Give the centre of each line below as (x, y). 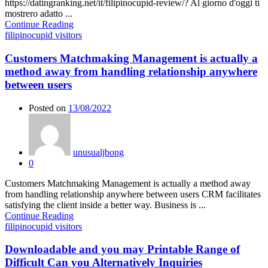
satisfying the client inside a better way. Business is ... (105, 205)
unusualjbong (98, 152)
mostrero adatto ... (39, 14)
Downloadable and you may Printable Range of (122, 249)
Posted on (47, 108)
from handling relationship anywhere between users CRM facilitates (133, 194)
